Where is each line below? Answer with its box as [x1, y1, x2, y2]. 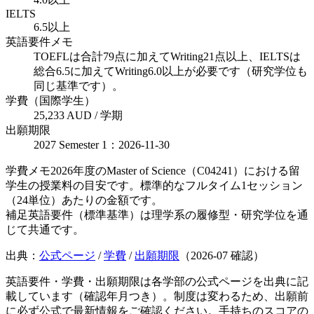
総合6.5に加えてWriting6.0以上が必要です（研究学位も [34, 64, 308, 77]
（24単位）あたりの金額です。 [6, 193, 163, 206]
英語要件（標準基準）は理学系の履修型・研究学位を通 [28, 208, 308, 221]
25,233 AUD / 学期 [34, 109, 123, 121]
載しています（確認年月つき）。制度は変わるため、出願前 [6, 289, 308, 302]
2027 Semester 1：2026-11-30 [34, 138, 170, 151]
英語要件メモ [6, 35, 73, 48]
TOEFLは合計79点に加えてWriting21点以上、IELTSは [34, 50, 301, 62]
